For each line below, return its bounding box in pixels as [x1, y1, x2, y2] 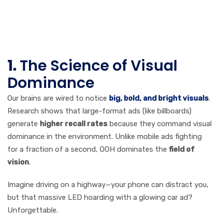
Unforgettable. [7, 206, 58, 215]
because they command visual [108, 119, 212, 128]
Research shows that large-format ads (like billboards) [7, 107, 192, 115]
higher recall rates [40, 119, 108, 128]
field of [169, 145, 194, 154]
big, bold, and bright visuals [109, 94, 209, 103]
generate [7, 119, 40, 128]
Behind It [7, 31, 103, 61]
